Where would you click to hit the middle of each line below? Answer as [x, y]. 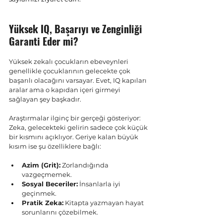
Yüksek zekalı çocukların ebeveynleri [69, 61]
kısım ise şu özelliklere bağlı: [55, 146]
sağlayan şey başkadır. [45, 99]
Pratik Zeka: [43, 203]
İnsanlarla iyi [100, 184]
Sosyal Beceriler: [50, 184]
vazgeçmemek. [47, 174]
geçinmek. [39, 193]
